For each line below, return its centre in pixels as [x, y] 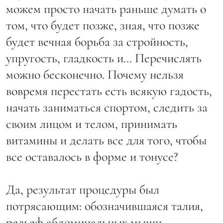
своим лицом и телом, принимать [92, 123]
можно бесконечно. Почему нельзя [95, 74]
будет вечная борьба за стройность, [97, 41]
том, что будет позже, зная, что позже [103, 25]
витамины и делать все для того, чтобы [106, 140]
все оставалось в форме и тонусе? [92, 156]
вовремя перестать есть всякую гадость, [109, 91]
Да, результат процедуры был [83, 189]
